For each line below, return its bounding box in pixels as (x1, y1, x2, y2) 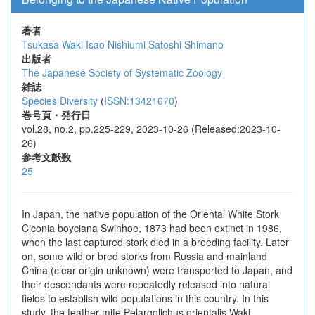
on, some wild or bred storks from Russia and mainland (22, 249, 267, 263)
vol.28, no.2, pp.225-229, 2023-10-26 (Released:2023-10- (22, 122, 281, 136)
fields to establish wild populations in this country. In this (22, 291, 269, 305)
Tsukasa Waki (22, 37, 83, 51)
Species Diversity (22, 94, 98, 108)
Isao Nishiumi (86, 37, 146, 51)
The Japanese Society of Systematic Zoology (22, 65, 222, 79)
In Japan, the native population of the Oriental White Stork (22, 207, 279, 221)
